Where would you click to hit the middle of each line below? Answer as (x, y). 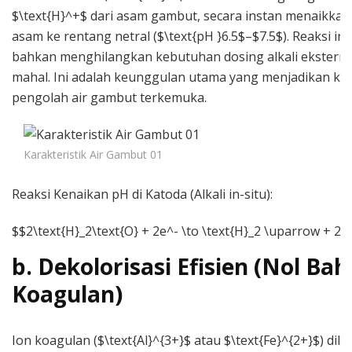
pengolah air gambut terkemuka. (109, 97)
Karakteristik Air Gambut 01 (93, 154)
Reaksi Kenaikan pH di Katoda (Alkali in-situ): (142, 194)
